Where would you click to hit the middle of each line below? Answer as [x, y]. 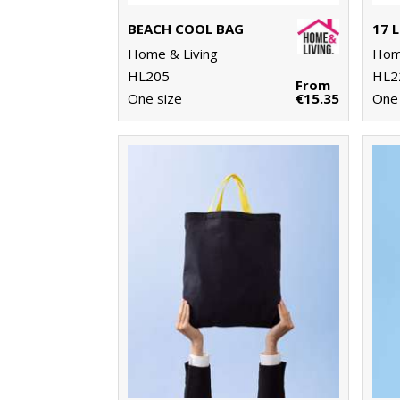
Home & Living [173, 54]
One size [155, 99]
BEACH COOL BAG [186, 29]
